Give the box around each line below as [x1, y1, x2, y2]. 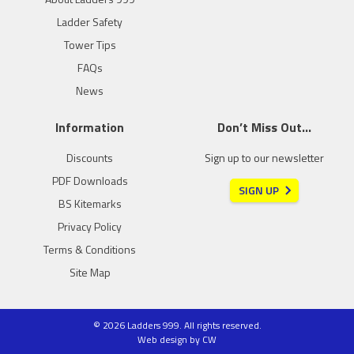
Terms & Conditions [43, 240, 136, 258]
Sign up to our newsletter [205, 149, 324, 166]
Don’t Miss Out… [217, 117, 311, 137]
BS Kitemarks [58, 194, 122, 212]
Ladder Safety [57, 13, 122, 30]
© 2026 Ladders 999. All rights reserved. [92, 317, 262, 333]
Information [55, 117, 124, 137]
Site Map [69, 263, 111, 281]
